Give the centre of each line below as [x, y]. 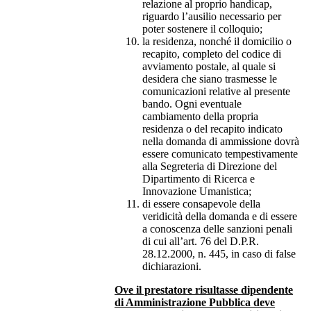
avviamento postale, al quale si [209, 66]
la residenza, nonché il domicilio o [217, 41]
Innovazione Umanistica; [197, 191]
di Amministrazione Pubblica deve [195, 302]
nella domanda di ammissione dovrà [221, 141]
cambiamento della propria [200, 116]
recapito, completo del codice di [212, 53]
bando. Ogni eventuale [192, 103]
